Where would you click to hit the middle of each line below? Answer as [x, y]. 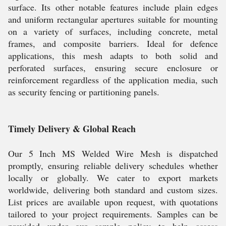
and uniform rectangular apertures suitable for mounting [113, 19]
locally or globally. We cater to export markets [113, 178]
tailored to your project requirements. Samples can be [113, 214]
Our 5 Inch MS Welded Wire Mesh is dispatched [113, 153]
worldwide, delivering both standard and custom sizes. [113, 190]
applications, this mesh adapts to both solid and [113, 55]
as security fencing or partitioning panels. [84, 92]
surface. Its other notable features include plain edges [113, 7]
